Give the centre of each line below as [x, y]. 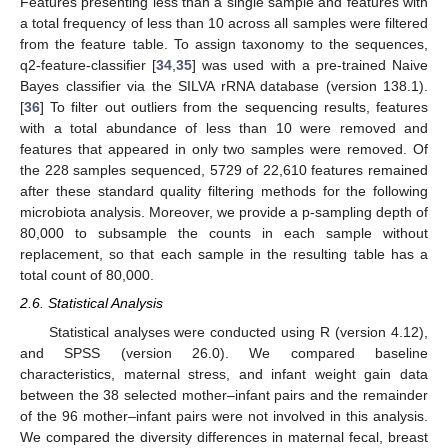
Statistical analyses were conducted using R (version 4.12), [238, 331]
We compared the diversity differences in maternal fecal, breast [224, 436]
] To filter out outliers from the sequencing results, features [234, 107]
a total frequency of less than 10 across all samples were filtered [224, 23]
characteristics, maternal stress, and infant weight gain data [224, 373]
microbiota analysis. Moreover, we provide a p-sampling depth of [224, 212]
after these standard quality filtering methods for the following [224, 191]
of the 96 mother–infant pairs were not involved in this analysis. [224, 415]
